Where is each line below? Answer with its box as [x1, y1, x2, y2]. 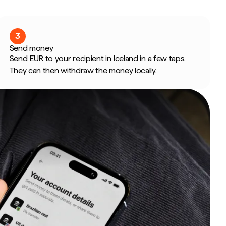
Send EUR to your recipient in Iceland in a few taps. [9, 53, 186, 63]
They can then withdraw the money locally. [9, 66, 157, 75]
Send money [9, 43, 53, 53]
